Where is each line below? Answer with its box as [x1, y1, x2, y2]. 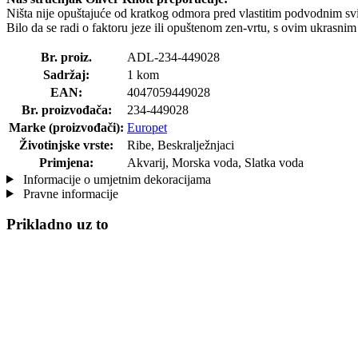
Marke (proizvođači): [9, 120, 124, 134]
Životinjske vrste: [19, 137, 113, 152]
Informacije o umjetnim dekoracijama [19, 172, 211, 186]
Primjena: [39, 155, 93, 169]
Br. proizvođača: [21, 102, 112, 117]
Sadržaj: [43, 67, 89, 82]
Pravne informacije [19, 186, 118, 201]
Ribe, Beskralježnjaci [127, 137, 234, 152]
